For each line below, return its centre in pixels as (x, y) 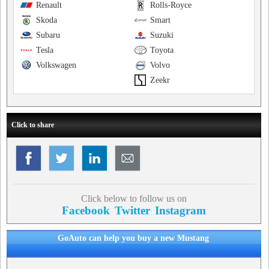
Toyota (162, 50)
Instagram (180, 210)
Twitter (132, 210)
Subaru (48, 35)
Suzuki (162, 35)
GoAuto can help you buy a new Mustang (133, 238)
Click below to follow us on (134, 198)
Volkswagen (56, 65)
